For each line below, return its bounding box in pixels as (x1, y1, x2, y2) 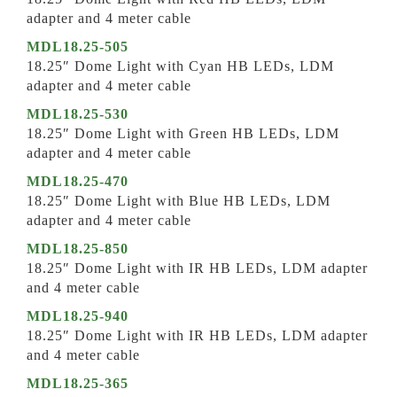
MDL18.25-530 (27, 106, 128, 121)
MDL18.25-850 (27, 241, 128, 256)
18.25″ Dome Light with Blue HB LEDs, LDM (27, 193, 331, 208)
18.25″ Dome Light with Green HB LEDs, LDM (27, 126, 339, 141)
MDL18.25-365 (27, 376, 128, 391)
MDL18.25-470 (27, 174, 128, 189)
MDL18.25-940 (27, 308, 128, 323)
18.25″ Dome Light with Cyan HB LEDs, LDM (27, 58, 334, 74)
